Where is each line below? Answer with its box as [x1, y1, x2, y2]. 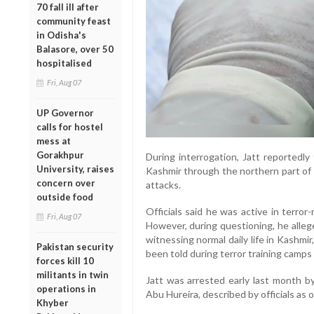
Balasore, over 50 [36, 43, 114, 55]
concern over [36, 177, 95, 189]
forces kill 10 [36, 254, 94, 266]
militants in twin [36, 268, 109, 280]
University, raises [36, 163, 114, 175]
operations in [36, 282, 96, 294]
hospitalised [36, 57, 92, 69]
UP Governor [36, 107, 94, 118]
